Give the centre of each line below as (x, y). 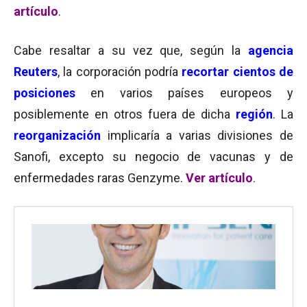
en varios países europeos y (184, 93)
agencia (271, 50)
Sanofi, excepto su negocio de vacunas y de (153, 157)
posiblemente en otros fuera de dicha (125, 114)
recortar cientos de (238, 72)
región (255, 114)
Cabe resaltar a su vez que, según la (131, 50)
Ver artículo (219, 178)
